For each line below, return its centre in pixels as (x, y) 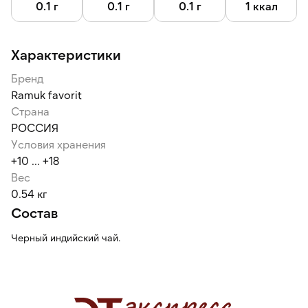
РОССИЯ (35, 128)
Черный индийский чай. (66, 238)
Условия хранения (58, 144)
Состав (34, 212)
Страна (30, 111)
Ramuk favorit (46, 95)
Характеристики (66, 54)
